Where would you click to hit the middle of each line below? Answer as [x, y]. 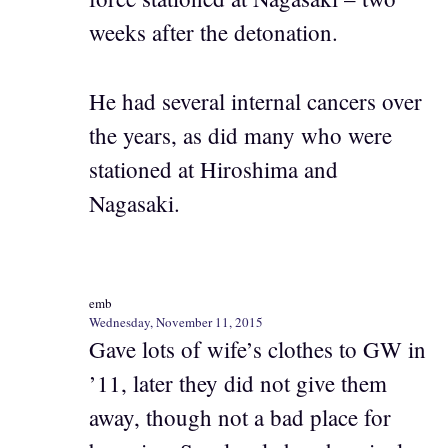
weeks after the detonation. [213, 32]
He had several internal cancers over [255, 100]
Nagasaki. [134, 202]
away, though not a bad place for [240, 417]
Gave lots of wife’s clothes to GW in [257, 349]
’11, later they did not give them [238, 383]
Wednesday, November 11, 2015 [176, 322]
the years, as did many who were [240, 134]
